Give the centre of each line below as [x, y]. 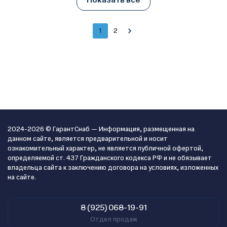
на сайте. [22, 177]
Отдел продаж [113, 219]
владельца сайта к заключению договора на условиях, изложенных [113, 168]
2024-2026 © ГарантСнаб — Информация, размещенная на [101, 129]
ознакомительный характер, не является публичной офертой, [105, 148]
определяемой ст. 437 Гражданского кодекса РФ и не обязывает [110, 158]
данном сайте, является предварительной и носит [88, 139]
